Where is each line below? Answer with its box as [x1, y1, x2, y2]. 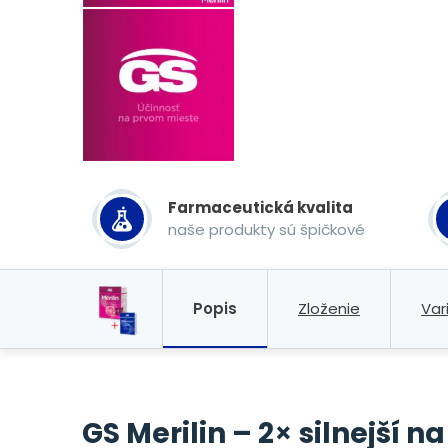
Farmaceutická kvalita [168, 196, 353, 218]
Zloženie [298, 297, 360, 319]
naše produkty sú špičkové [168, 218, 365, 240]
